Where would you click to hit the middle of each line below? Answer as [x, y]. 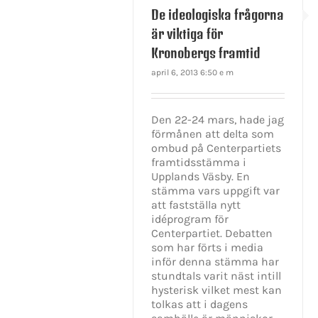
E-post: [152, 303]
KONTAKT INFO [166, 254]
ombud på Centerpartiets [216, 148]
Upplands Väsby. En [201, 177]
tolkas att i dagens [199, 305]
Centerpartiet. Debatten [212, 234]
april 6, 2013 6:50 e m [192, 73]
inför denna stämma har [215, 262]
